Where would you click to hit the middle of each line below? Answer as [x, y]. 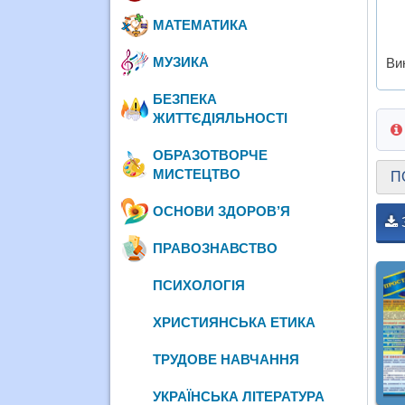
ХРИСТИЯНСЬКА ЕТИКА [235, 322]
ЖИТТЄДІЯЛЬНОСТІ [221, 118]
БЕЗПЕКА [185, 99]
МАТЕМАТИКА [201, 24]
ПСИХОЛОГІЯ [199, 285]
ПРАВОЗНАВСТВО [216, 248]
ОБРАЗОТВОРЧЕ [211, 155]
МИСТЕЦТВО [197, 174]
